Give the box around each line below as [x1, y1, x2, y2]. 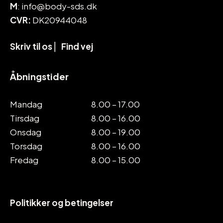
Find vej [61, 41, 93, 52]
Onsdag [10, 126, 41, 138]
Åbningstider [10, 71, 69, 83]
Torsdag [10, 140, 42, 152]
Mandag [10, 99, 42, 110]
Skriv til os [10, 41, 52, 52]
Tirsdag [10, 112, 39, 124]
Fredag [10, 154, 38, 166]
